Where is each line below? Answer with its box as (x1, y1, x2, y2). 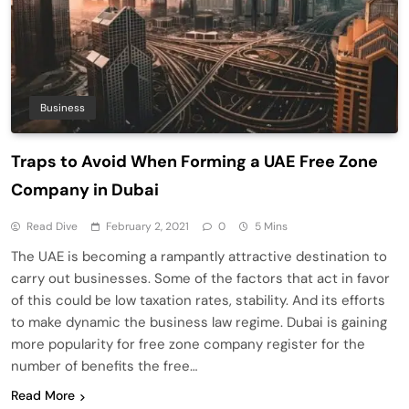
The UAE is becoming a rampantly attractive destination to (11, 247, 387, 267)
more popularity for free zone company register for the (11, 335, 365, 354)
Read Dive (26, 219, 78, 235)
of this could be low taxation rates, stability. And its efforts (11, 291, 385, 310)
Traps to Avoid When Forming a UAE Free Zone (11, 151, 378, 173)
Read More (11, 387, 75, 404)
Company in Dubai (11, 179, 159, 202)
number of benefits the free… (11, 357, 197, 376)
